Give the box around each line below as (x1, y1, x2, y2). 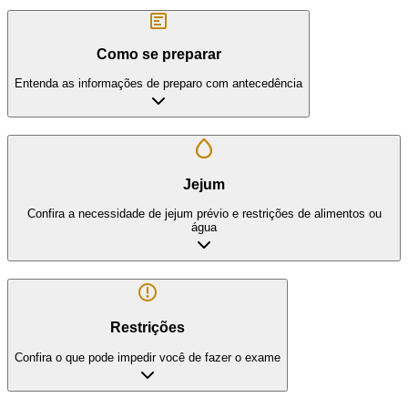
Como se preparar (96, 46, 221, 62)
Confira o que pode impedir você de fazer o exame (15, 351, 280, 365)
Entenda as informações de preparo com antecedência (15, 76, 302, 91)
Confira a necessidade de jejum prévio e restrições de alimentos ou (26, 207, 382, 221)
